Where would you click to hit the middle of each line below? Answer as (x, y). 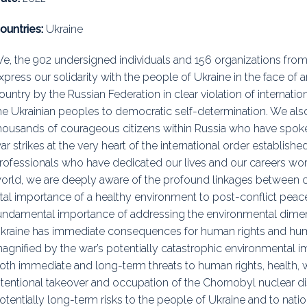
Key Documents (201, 47)
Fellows (182, 140)
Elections (185, 16)
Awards (181, 109)
